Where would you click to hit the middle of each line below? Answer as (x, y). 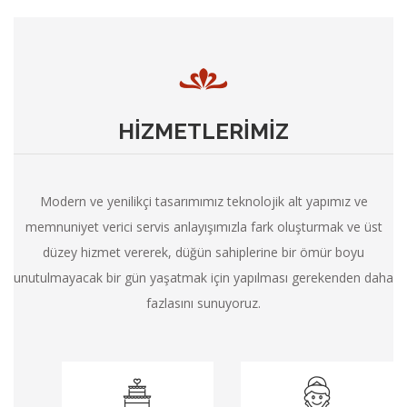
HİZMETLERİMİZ (203, 131)
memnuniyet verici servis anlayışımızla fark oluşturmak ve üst (203, 226)
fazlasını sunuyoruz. (203, 303)
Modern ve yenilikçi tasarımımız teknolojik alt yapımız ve (203, 201)
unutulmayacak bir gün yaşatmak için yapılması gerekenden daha (203, 277)
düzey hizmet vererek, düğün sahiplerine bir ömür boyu (203, 252)
